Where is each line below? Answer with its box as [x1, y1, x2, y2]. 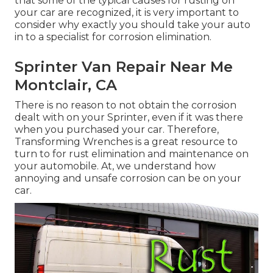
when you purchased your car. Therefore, [15, 124, 219, 136]
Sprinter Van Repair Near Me [15, 58, 233, 76]
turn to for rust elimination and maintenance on [15, 148, 249, 160]
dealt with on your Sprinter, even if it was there [15, 112, 243, 124]
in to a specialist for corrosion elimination [15, 31, 210, 43]
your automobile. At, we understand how [15, 160, 216, 172]
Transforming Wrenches [15, 136, 133, 148]
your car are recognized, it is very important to [15, 7, 239, 19]
